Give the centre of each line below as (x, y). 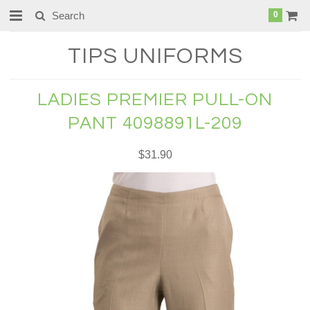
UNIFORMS (180, 56)
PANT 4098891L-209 (155, 123)
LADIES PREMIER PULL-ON (155, 100)
